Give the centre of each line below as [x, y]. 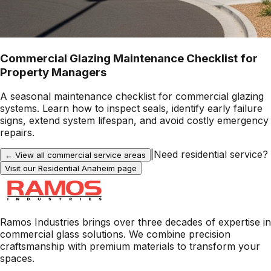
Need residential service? [211, 155]
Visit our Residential [43, 168]
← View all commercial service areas [75, 155]
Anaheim [98, 168]
